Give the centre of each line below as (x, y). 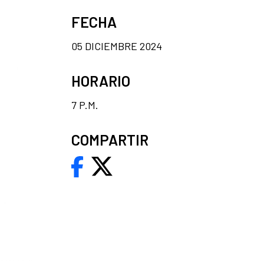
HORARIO (101, 80)
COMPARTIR (110, 139)
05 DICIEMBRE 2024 (117, 46)
